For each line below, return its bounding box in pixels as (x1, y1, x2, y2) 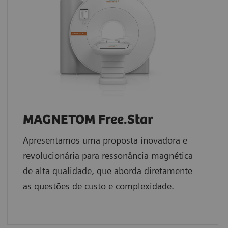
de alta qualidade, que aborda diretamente (22, 165, 192, 177)
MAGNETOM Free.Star (22, 112, 153, 128)
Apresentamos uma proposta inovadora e (22, 135, 187, 146)
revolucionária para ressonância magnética (22, 150, 193, 161)
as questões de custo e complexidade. (22, 181, 177, 192)
